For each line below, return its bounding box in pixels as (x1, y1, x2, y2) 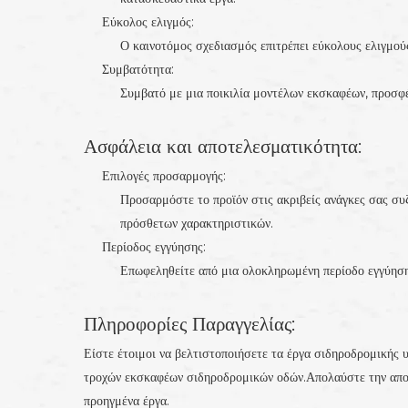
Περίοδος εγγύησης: (102, 239, 206, 255)
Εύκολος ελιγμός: (102, 14, 194, 30)
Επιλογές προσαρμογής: (102, 168, 226, 184)
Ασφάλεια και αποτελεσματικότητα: (84, 135, 362, 158)
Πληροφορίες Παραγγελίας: (84, 312, 295, 335)
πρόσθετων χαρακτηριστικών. (120, 215, 273, 231)
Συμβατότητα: (102, 61, 174, 77)
